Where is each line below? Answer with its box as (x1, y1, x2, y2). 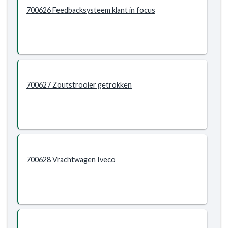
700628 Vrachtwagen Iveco (26, 155, 116, 164)
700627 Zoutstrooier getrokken (26, 80, 132, 89)
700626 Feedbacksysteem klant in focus (26, 6, 155, 14)
